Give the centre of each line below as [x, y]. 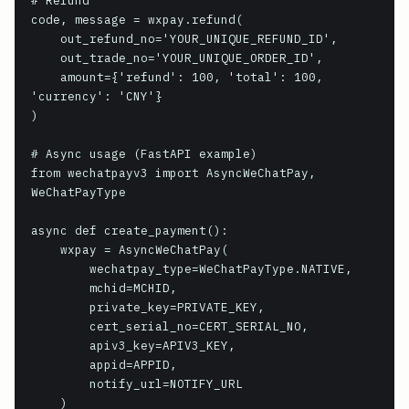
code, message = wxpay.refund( [137, 19]
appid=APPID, [60, 364]
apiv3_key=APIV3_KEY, [60, 345]
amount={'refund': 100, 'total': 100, [46, 77]
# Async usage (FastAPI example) [144, 153]
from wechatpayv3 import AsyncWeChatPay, [173, 173]
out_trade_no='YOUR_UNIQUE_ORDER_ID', [46, 58]
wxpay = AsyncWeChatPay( [46, 249]
